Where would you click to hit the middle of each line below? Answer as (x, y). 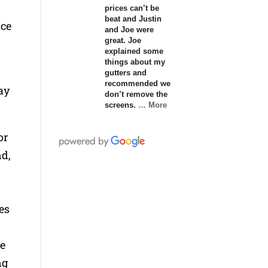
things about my (135, 62)
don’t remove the (136, 94)
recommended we (137, 83)
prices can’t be (132, 8)
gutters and (125, 72)
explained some (134, 51)
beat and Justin (133, 19)
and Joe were (129, 29)
